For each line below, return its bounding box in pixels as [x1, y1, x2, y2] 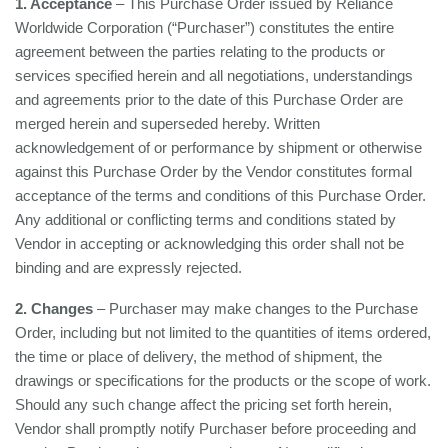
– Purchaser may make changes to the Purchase [93, 300, 418, 317]
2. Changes [15, 300, 93, 317]
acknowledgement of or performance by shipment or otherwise [15, 139, 422, 156]
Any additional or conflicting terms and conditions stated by [15, 211, 396, 228]
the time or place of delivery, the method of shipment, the [15, 348, 382, 365]
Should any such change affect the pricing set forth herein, [15, 396, 392, 413]
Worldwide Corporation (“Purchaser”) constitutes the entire [15, 19, 394, 36]
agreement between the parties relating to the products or [15, 43, 385, 60]
